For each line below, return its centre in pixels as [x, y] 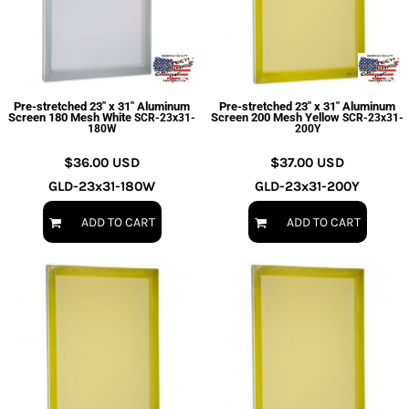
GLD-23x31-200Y [307, 186]
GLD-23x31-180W [102, 186]
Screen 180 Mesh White [70, 117]
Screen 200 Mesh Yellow [275, 117]
